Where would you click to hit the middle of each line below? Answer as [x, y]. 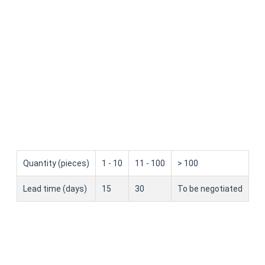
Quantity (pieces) [56, 163]
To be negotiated [210, 188]
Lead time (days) [55, 188]
